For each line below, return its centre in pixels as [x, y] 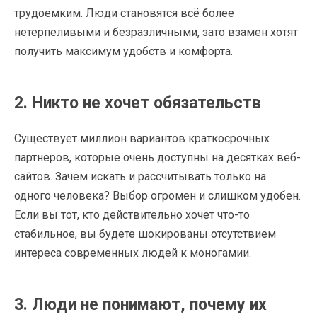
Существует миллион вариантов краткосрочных [142, 138]
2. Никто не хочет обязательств [138, 103]
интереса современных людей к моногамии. [133, 253]
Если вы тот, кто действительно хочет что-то [132, 214]
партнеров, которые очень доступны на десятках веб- [157, 157]
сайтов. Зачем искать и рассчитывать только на [140, 176]
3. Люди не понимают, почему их [140, 304]
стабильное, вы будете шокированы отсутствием [145, 234]
